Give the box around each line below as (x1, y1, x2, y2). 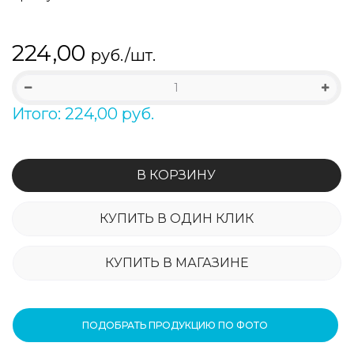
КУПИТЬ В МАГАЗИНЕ (105, 254, 249, 270)
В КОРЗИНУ (137, 167, 217, 183)
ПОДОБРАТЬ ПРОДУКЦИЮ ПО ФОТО (82, 318, 269, 331)
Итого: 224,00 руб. (11, 104, 154, 123)
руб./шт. (90, 45, 156, 65)
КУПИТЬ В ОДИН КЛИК (99, 210, 254, 226)
